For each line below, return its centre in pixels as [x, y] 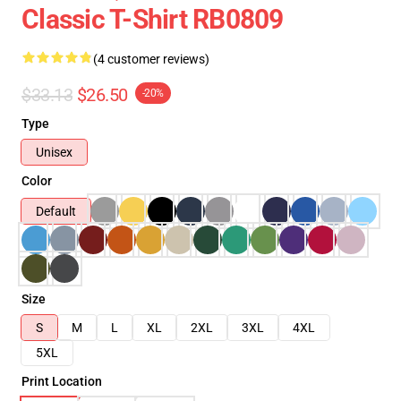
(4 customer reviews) [151, 59]
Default [56, 211]
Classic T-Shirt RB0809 [153, 19]
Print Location [62, 381]
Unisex [54, 152]
